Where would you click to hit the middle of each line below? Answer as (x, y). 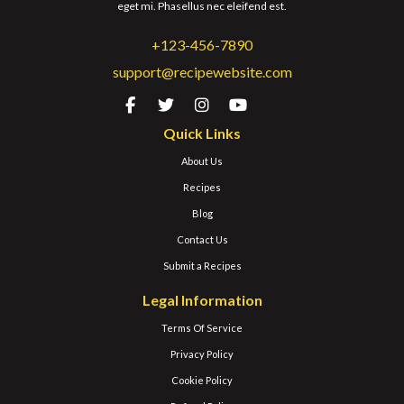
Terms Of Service (202, 327)
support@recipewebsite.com (202, 71)
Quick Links (202, 133)
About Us (202, 161)
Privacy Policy (202, 353)
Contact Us (202, 239)
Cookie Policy (202, 380)
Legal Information (202, 299)
